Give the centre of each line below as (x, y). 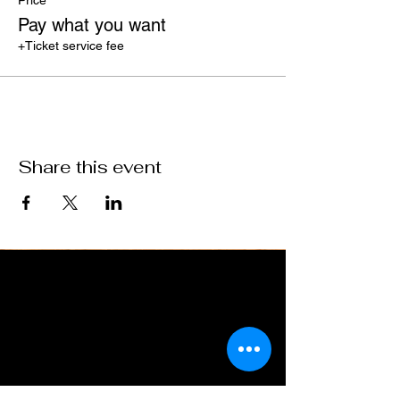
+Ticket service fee (71, 46)
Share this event (90, 167)
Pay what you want (92, 25)
